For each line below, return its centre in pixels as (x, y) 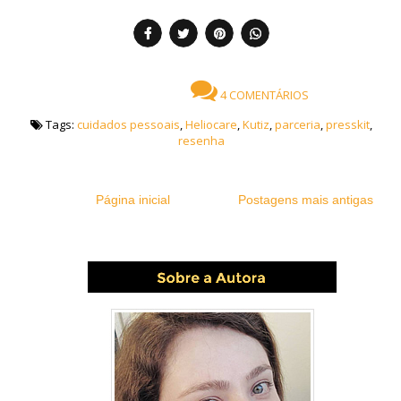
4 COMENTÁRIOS (263, 95)
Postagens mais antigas (305, 199)
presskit (348, 124)
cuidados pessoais (128, 124)
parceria (298, 124)
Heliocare (211, 124)
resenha (201, 140)
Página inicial (133, 199)
